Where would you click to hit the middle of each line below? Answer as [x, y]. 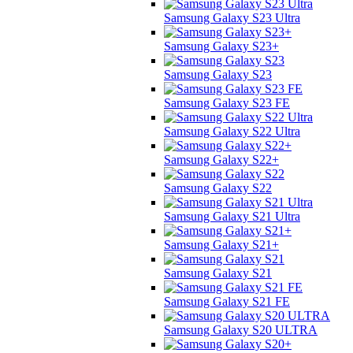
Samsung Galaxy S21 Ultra [232, 216]
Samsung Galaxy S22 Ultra [232, 131]
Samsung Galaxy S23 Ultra [232, 17]
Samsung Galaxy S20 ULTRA [241, 329]
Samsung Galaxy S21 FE [227, 301]
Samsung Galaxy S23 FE [227, 102]
